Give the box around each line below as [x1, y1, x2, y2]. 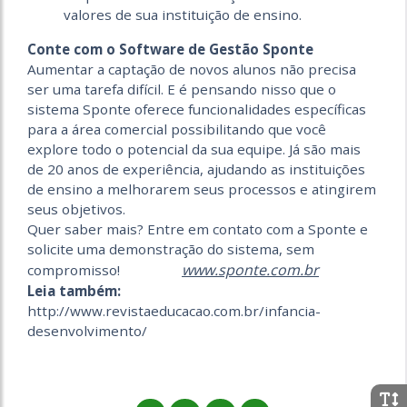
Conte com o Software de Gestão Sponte [27, 40, 313, 59]
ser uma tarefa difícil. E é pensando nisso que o [27, 80, 336, 99]
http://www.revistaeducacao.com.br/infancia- [27, 302, 321, 321]
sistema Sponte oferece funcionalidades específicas [27, 100, 366, 119]
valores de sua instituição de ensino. [64, 5, 302, 25]
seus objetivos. [27, 200, 125, 219]
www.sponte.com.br [182, 260, 319, 281]
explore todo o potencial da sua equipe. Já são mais [27, 140, 361, 159]
